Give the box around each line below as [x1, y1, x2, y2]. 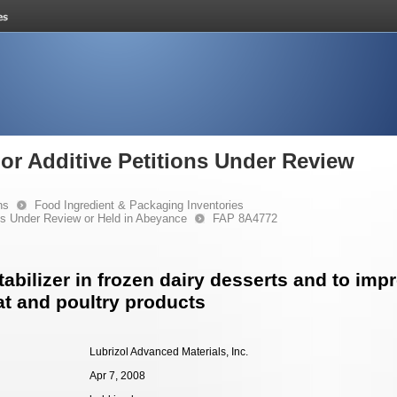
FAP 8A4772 [213, 212, 277, 225]
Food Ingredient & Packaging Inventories [35, 198, 244, 212]
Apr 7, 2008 [90, 370, 145, 382]
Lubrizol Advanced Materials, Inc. [90, 346, 248, 358]
